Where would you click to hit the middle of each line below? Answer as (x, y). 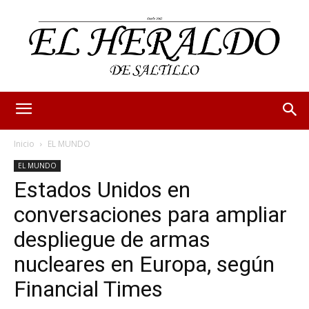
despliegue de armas (112, 239)
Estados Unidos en (102, 189)
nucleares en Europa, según (144, 264)
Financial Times (88, 289)
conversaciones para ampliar (150, 214)
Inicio (24, 143)
